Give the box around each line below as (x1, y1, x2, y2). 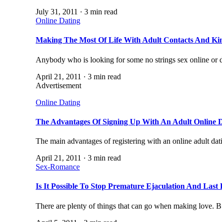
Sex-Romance (36, 163, 80, 171)
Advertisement (36, 81, 81, 90)
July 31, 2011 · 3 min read (36, 7, 117, 16)
